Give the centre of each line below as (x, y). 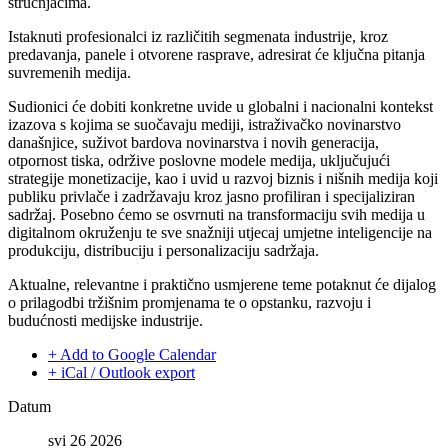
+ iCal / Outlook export (121, 373)
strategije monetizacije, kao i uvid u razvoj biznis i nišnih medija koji (223, 179)
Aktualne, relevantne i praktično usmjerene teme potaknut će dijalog (222, 285)
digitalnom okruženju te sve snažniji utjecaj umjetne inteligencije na (220, 233)
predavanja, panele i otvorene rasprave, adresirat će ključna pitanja (216, 55)
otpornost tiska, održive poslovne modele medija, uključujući (199, 161)
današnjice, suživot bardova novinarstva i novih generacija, (193, 143)
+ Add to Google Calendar (132, 355)
